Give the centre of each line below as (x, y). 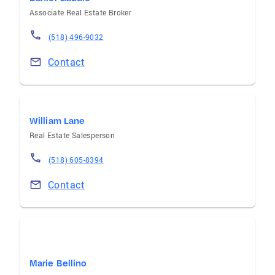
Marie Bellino (58, 263)
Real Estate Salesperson (72, 135)
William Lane (57, 121)
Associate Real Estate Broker (81, 12)
